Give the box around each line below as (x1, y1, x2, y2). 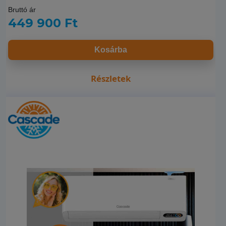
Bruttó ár (8, 6, 36, 14)
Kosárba (94, 45, 127, 54)
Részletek (91, 72, 131, 84)
